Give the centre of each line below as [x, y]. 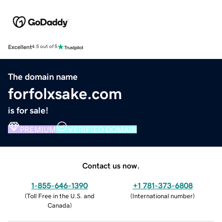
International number [163, 196]
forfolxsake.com [65, 93]
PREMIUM [38, 129]
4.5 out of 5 [45, 47]
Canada [58, 205]
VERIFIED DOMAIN [102, 129]
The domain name [43, 77]
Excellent [20, 47]
